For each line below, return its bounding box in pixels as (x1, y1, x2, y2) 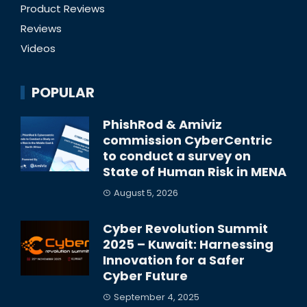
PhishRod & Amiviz (103, 116, 222, 134)
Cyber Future (103, 267, 188, 285)
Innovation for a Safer (103, 251, 245, 269)
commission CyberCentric (103, 132, 272, 149)
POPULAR (32, 83, 95, 103)
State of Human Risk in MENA (103, 163, 286, 181)
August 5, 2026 (114, 186, 178, 200)
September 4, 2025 (114, 291, 199, 304)
